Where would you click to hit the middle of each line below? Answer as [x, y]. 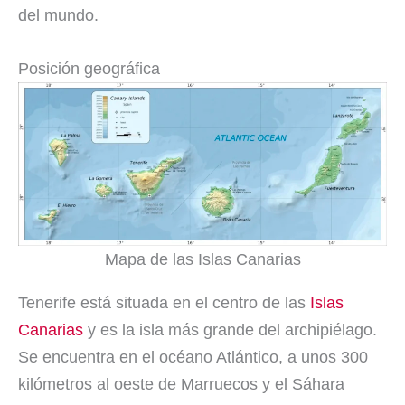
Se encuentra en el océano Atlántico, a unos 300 [193, 357]
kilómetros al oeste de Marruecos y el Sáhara [181, 384]
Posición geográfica [89, 68]
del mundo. [58, 15]
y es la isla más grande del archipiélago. [230, 330]
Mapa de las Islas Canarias [202, 259]
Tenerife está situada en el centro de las [164, 302]
